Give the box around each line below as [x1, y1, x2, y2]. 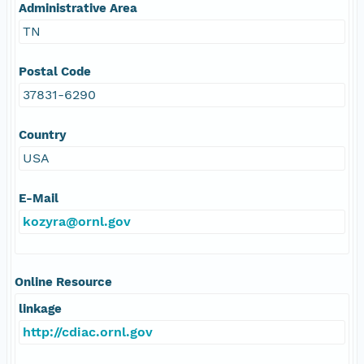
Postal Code [19, 63, 91, 79]
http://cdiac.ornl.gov [23, 323, 153, 340]
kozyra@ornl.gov [23, 213, 131, 229]
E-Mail [19, 190, 58, 206]
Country [19, 127, 67, 142]
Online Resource [15, 274, 112, 289]
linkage [19, 301, 62, 316]
